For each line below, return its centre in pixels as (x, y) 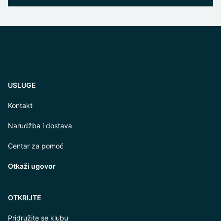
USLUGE (22, 85)
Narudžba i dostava (40, 126)
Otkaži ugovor (32, 166)
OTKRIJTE (25, 198)
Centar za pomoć (36, 146)
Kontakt (20, 105)
